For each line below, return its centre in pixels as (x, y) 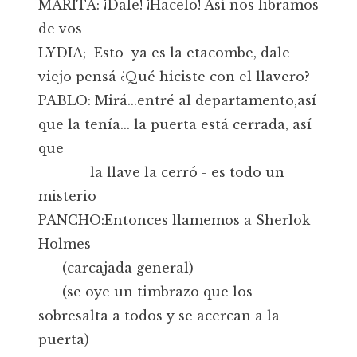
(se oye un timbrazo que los (145, 292)
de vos (60, 29)
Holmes (65, 244)
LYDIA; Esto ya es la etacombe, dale (164, 53)
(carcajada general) (116, 268)
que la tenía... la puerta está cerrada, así (175, 124)
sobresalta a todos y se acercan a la (159, 316)
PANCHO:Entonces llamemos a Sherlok (174, 220)
